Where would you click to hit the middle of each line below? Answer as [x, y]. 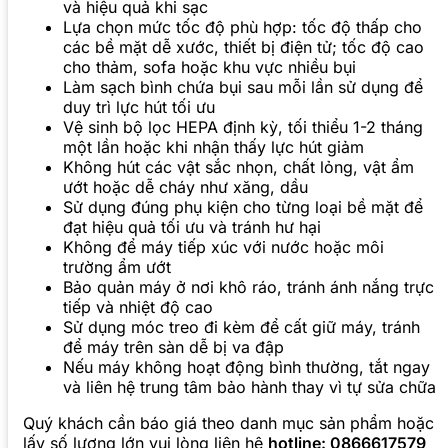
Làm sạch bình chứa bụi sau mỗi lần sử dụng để [243, 86]
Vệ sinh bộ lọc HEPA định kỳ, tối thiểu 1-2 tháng [243, 126]
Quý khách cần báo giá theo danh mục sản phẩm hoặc [228, 422]
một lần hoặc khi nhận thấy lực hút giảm [213, 146]
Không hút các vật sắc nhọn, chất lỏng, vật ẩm [238, 166]
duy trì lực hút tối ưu [139, 106]
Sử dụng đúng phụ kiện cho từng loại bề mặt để [243, 206]
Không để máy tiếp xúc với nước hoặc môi [223, 246]
